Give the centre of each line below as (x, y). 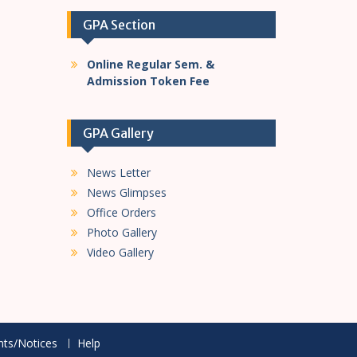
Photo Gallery (122, 232)
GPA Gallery (118, 133)
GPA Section (119, 25)
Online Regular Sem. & (150, 64)
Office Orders (121, 212)
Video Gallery (120, 252)
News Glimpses (126, 192)
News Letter (118, 173)
